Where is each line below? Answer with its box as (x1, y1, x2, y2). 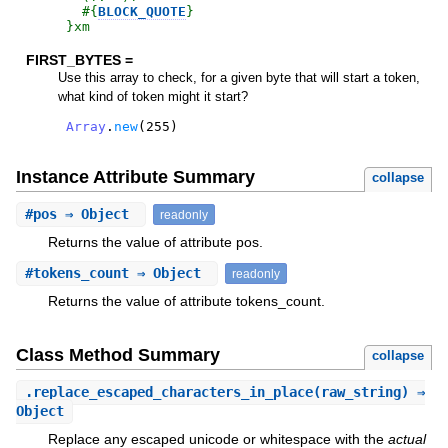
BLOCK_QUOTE (97, 4, 186, 20)
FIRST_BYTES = (25, 52, 133, 69)
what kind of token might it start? (57, 89, 248, 105)
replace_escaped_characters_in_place (32, 384, 313, 401)
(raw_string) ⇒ (312, 384, 425, 401)
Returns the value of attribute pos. (47, 233, 263, 250)
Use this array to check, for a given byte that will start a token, (57, 70, 420, 86)
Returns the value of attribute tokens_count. (47, 293, 325, 310)
